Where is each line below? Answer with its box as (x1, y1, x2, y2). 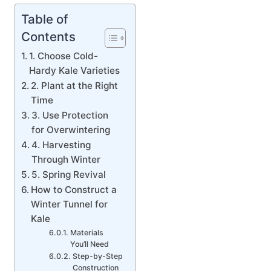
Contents (21, 28, 76, 44)
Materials (70, 227, 103, 237)
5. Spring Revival (31, 168, 106, 180)
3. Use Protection (31, 109, 109, 121)
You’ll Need (70, 239, 109, 249)
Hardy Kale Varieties (29, 64, 120, 76)
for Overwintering (31, 123, 111, 135)
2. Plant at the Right (31, 79, 119, 91)
